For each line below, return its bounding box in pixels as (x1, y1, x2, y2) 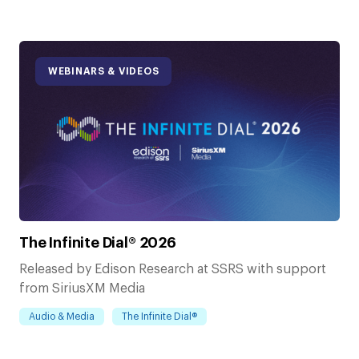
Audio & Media (29, 311, 95, 321)
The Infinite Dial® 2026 (19, 235, 176, 250)
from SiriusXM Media (19, 281, 145, 295)
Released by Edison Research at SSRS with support (19, 262, 326, 276)
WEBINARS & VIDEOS (48, 67, 159, 77)
